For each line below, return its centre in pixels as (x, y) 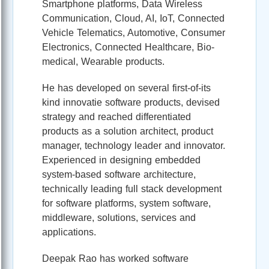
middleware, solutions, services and (119, 217)
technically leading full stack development (132, 189)
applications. (69, 232)
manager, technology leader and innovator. (134, 145)
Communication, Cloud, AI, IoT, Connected (133, 18)
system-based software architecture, (119, 174)
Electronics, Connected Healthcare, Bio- (128, 47)
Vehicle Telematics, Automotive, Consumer (134, 32)
